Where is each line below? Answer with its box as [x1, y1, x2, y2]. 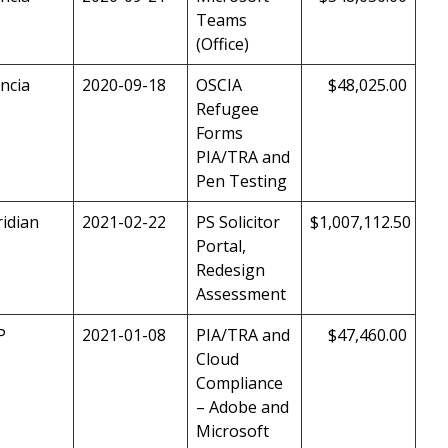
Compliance [196, 372, 283, 395]
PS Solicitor [196, 211, 280, 234]
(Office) [196, 33, 249, 56]
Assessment [196, 283, 286, 306]
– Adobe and [196, 396, 289, 419]
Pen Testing [196, 170, 287, 193]
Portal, [196, 235, 246, 258]
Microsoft [196, 420, 269, 443]
